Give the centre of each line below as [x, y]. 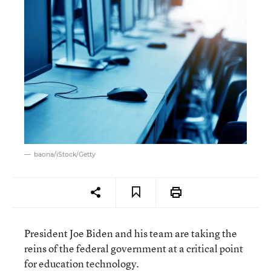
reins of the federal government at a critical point [134, 248]
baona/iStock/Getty [65, 154]
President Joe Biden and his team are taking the [131, 233]
